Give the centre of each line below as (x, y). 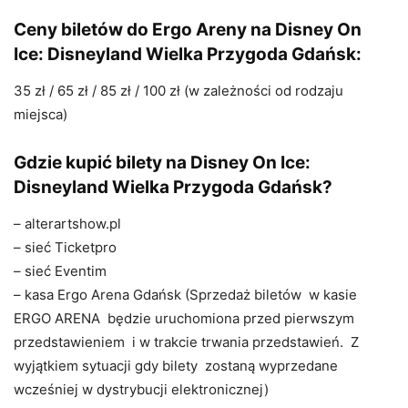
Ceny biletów (68, 30)
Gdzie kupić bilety (88, 163)
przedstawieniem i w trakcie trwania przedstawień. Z (186, 342)
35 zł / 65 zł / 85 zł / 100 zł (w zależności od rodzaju (178, 91)
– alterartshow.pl (67, 224)
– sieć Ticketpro (65, 248)
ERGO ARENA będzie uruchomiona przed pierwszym (184, 319)
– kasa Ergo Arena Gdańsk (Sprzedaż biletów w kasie (185, 295)
